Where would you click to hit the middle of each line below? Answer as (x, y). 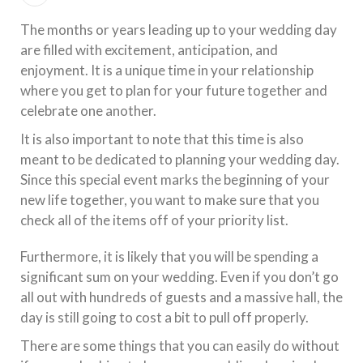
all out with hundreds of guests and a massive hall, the (181, 297)
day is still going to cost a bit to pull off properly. (164, 317)
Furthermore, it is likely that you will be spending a (169, 256)
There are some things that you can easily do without (180, 345)
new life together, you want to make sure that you (170, 199)
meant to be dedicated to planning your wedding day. (180, 159)
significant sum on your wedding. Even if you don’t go (179, 276)
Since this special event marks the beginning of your (175, 179)
